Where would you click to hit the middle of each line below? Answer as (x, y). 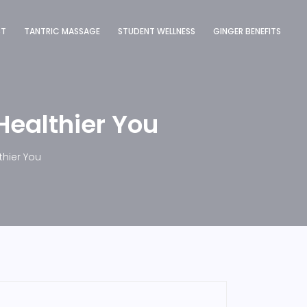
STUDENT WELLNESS (157, 31)
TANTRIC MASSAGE (62, 31)
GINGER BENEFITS (247, 31)
